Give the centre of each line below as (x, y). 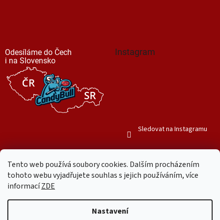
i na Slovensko (30, 61)
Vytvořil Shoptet (119, 195)
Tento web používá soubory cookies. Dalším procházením (103, 165)
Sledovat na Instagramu (172, 129)
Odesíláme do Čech (38, 53)
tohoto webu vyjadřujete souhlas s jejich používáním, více (103, 175)
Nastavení (110, 211)
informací (24, 186)
